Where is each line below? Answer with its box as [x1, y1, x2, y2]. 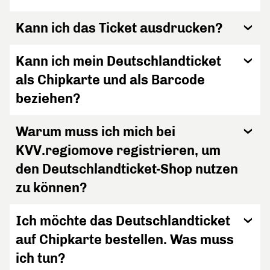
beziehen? [16, 90, 81, 107]
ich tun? [16, 250, 66, 266]
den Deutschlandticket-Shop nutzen [16, 161, 238, 177]
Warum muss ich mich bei [16, 124, 175, 140]
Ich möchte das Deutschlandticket [16, 213, 230, 229]
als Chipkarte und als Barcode [16, 72, 205, 88]
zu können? [16, 180, 87, 196]
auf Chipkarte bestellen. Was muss [16, 231, 234, 248]
